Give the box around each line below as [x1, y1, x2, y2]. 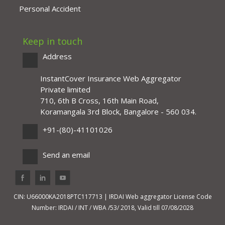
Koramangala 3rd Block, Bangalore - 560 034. [40, 106, 196, 117]
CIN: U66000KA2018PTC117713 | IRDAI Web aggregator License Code [13, 192, 212, 201]
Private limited [40, 84, 90, 94]
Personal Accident [19, 4, 81, 14]
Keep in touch [23, 35, 82, 47]
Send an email [43, 150, 90, 160]
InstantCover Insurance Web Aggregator [40, 73, 181, 83]
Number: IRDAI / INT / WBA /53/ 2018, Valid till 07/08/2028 [32, 203, 193, 212]
